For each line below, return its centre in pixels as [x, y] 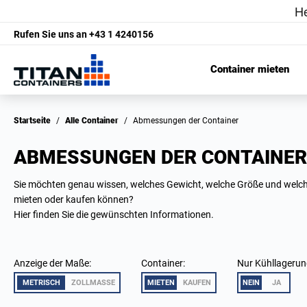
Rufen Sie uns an [50, 34]
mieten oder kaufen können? [74, 199]
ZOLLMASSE [91, 283]
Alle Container [95, 121]
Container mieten [250, 70]
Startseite [35, 121]
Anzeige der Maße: [52, 263]
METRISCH [41, 283]
